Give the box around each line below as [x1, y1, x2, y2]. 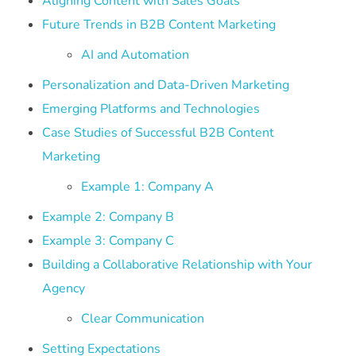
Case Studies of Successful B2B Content [41, 123, 274, 141]
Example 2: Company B [41, 207, 174, 226]
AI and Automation [81, 45, 190, 64]
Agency [41, 279, 85, 297]
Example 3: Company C [41, 231, 174, 250]
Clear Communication [81, 309, 205, 327]
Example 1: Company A [81, 177, 215, 195]
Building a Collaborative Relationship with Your [41, 255, 312, 273]
